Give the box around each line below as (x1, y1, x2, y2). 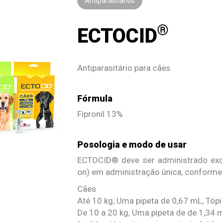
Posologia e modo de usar (77, 139, 187, 150)
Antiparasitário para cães (77, 62, 171, 73)
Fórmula (77, 93, 113, 104)
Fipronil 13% (77, 109, 123, 119)
